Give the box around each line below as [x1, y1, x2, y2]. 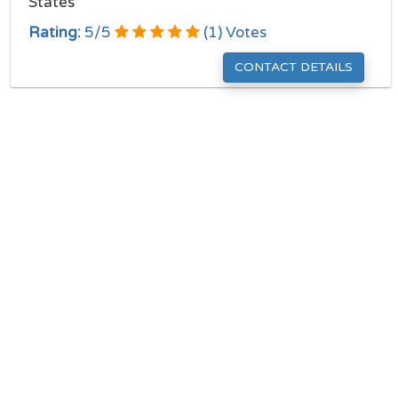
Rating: [28, 23, 81, 42]
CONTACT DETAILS [235, 60, 353, 75]
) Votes [218, 23, 267, 42]
